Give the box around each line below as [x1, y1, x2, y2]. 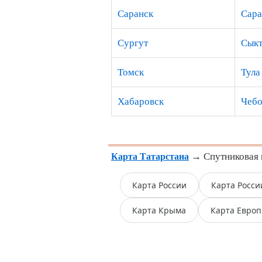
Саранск [118, 8, 153, 19]
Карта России [132, 180, 187, 191]
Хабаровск [118, 96, 164, 107]
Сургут [118, 37, 148, 49]
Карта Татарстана [111, 151, 189, 161]
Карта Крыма [132, 205, 186, 216]
